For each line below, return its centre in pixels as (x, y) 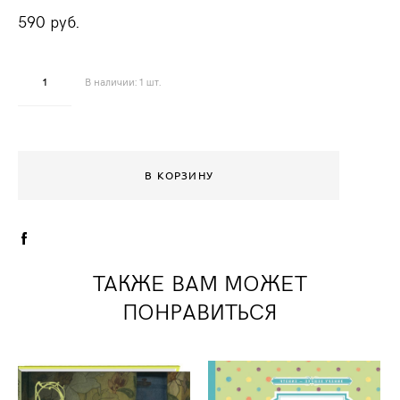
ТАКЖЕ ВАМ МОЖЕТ (200, 282)
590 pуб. (49, 21)
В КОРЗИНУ (179, 175)
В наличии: (112, 82)
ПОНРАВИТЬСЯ (200, 311)
